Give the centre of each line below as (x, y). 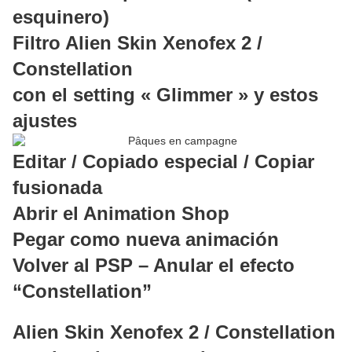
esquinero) (61, 17)
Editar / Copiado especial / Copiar (163, 162)
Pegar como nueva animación (146, 240)
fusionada (57, 188)
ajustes (45, 121)
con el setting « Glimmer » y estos (165, 95)
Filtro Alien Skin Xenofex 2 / (137, 43)
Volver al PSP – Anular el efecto (154, 266)
